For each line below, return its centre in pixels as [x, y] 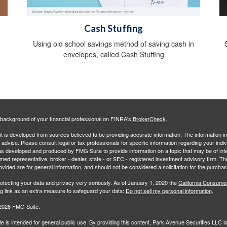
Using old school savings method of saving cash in [113, 44]
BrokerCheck [149, 119]
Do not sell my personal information [168, 191]
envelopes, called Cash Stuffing [113, 54]
